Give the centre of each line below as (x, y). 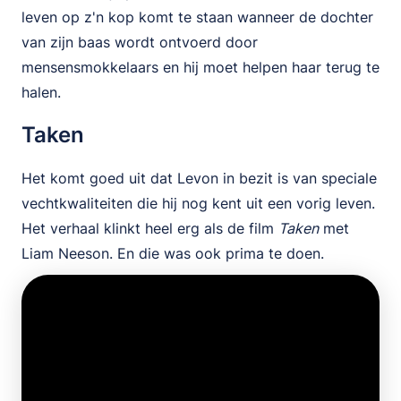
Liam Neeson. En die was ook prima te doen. (175, 253)
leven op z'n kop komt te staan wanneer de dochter (197, 17)
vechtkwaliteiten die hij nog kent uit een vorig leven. (198, 203)
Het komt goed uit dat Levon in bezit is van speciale (199, 178)
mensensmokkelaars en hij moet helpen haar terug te (200, 67)
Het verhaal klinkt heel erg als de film (150, 228)
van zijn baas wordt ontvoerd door (140, 42)
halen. (43, 92)
